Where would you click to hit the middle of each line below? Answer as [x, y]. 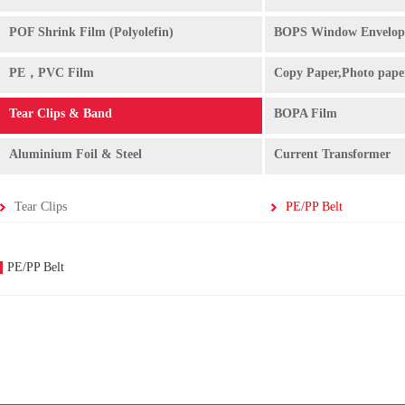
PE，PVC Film [52, 73]
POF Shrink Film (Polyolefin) [91, 32]
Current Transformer [332, 154]
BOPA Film [306, 113]
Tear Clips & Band [61, 113]
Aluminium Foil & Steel [75, 154]
